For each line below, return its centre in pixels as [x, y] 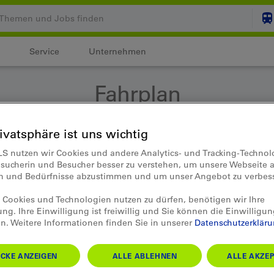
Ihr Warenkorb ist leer [223, 72]
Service [44, 51]
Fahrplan [137, 94]
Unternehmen [117, 51]
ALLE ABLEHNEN [145, 255]
